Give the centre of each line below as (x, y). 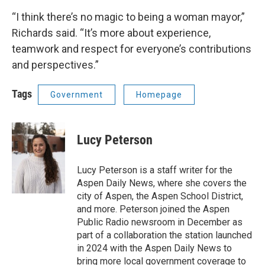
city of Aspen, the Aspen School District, (160, 196)
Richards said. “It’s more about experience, (111, 33)
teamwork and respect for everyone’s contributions (132, 49)
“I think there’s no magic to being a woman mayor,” (128, 17)
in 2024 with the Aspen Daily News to (154, 248)
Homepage (159, 95)
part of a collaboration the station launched (164, 235)
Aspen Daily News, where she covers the (162, 183)
